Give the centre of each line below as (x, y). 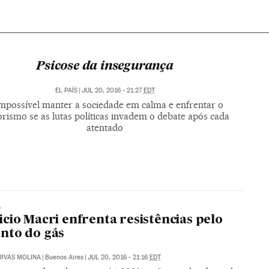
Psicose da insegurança (105, 66)
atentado (105, 127)
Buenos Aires (64, 258)
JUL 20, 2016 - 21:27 (112, 90)
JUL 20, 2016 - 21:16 (118, 258)
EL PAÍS (66, 90)
